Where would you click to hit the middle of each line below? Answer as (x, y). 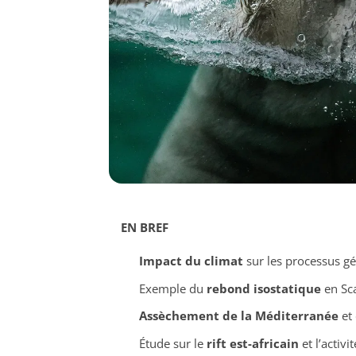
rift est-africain (252, 343)
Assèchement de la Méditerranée (238, 316)
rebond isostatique (263, 288)
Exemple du (172, 288)
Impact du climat (191, 261)
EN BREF (145, 228)
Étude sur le (172, 343)
